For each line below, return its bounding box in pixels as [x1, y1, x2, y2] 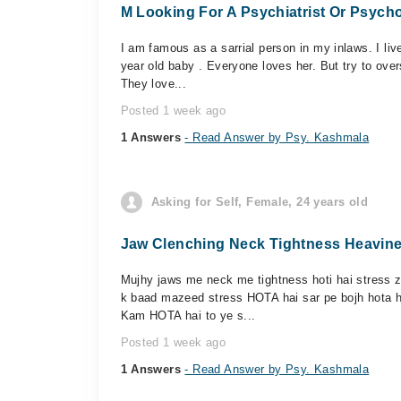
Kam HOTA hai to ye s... [120, 309, 256, 322]
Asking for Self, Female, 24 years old [150, 195, 368, 209]
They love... [120, 77, 187, 90]
